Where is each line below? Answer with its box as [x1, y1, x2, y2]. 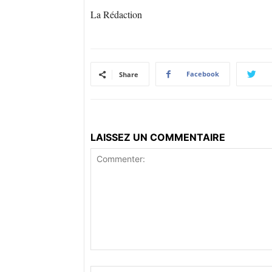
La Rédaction [90, 8, 142, 21]
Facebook [186, 69, 219, 79]
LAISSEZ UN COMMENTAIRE [90, 131, 225, 144]
